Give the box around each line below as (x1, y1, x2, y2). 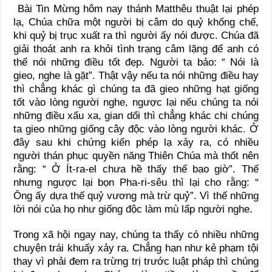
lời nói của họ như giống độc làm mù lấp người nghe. (13, 203, 253, 216)
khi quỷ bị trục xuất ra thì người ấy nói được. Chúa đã (13, 30, 259, 42)
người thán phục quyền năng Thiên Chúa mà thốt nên (13, 150, 259, 162)
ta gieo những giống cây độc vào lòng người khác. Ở (13, 123, 259, 135)
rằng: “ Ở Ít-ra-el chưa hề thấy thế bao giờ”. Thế (13, 163, 259, 175)
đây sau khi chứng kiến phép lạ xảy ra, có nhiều (13, 137, 259, 149)
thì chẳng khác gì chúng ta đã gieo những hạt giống (13, 83, 259, 95)
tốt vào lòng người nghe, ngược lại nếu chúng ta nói (13, 97, 259, 109)
